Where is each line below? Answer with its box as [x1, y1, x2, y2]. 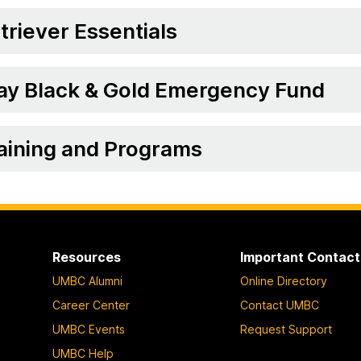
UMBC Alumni [52, 273, 122, 288]
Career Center [52, 297, 130, 312]
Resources [52, 249, 121, 266]
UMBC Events [52, 322, 125, 336]
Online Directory [240, 273, 328, 288]
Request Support [240, 322, 333, 336]
